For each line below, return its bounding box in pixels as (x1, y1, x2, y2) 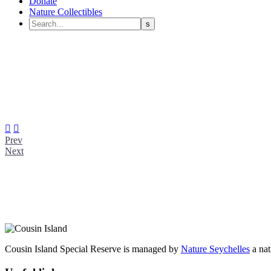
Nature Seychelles (181, 244, 250, 254)
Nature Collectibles (29, 7, 102, 17)
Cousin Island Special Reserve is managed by (5, 244, 181, 254)
